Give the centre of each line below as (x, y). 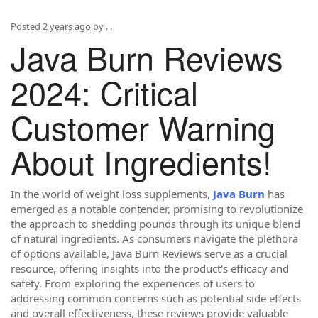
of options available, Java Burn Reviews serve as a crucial (149, 253)
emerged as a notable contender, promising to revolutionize (157, 208)
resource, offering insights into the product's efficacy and (150, 268)
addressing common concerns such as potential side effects (156, 298)
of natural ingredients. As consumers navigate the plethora (154, 238)
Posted (27, 26)
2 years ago (67, 26)
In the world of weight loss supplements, (112, 193)
